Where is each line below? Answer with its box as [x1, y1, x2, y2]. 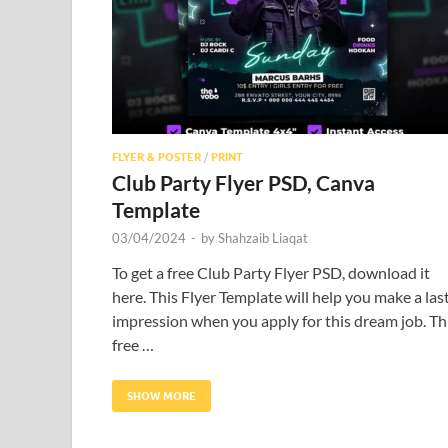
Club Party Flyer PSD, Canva [112, 169, 375, 195]
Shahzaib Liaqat [218, 229, 308, 246]
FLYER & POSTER [112, 149, 201, 164]
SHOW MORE [127, 388, 196, 403]
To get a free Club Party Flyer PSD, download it [112, 262, 430, 282]
